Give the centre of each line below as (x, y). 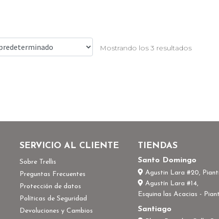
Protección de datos (50, 186)
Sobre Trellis (38, 162)
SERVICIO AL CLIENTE (69, 146)
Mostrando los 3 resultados (146, 48)
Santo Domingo (167, 160)
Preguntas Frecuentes (52, 174)
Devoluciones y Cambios (56, 211)
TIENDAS (158, 146)
